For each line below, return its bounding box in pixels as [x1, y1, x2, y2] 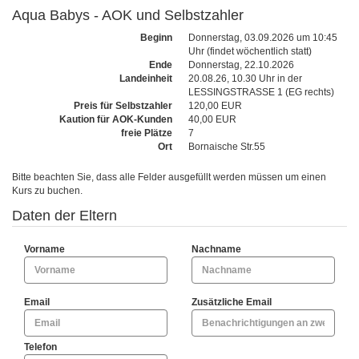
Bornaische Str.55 [188, 141, 265, 152]
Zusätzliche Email [192, 296, 272, 308]
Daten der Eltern [12, 208, 117, 224]
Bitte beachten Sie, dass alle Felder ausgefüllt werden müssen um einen [12, 171, 326, 183]
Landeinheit [119, 73, 172, 84]
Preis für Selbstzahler [74, 100, 172, 111]
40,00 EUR [188, 114, 236, 125]
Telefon [24, 341, 57, 353]
